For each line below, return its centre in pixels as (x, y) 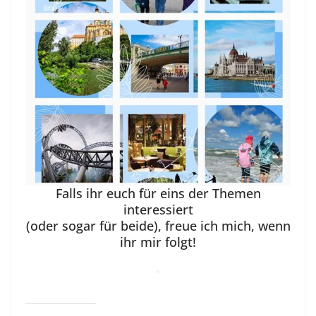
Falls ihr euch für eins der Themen (158, 194)
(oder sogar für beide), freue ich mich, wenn (158, 226)
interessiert (158, 210)
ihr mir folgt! (158, 242)
